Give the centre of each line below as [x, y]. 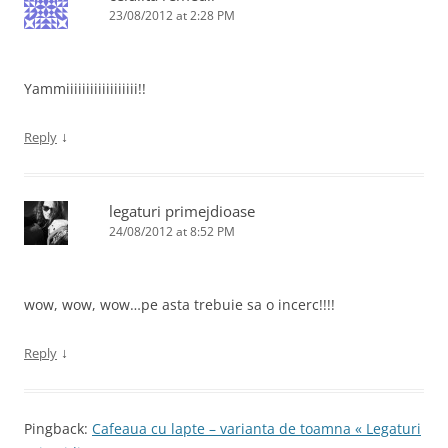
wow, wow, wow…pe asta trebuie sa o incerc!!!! [179, 304]
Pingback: [58, 428]
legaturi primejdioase [182, 211]
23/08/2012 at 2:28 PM [172, 15]
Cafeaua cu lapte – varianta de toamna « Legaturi [256, 428]
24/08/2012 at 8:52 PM [172, 231]
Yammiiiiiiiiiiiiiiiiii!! [85, 88]
